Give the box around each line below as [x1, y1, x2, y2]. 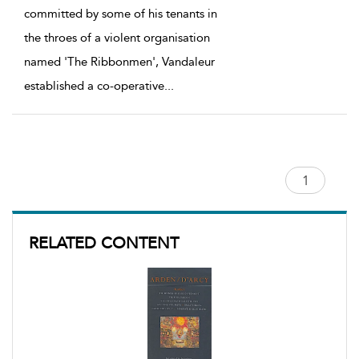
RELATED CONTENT [29, 233, 179, 253]
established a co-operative [24, 79, 164, 94]
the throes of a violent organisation [24, 30, 210, 46]
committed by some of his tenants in [24, 6, 217, 22]
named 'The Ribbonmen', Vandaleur [24, 54, 215, 70]
